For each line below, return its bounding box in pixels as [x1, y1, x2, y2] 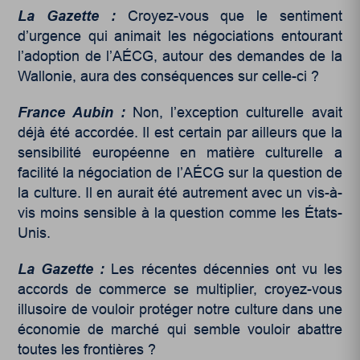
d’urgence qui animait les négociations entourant [18, 28, 342, 45]
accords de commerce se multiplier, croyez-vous [18, 281, 342, 298]
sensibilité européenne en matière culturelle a [18, 145, 342, 162]
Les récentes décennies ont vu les [111, 261, 342, 278]
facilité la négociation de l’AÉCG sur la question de [18, 165, 342, 182]
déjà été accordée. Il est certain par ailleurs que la [18, 125, 342, 141]
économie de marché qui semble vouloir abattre [18, 321, 342, 338]
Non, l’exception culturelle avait [133, 104, 342, 121]
